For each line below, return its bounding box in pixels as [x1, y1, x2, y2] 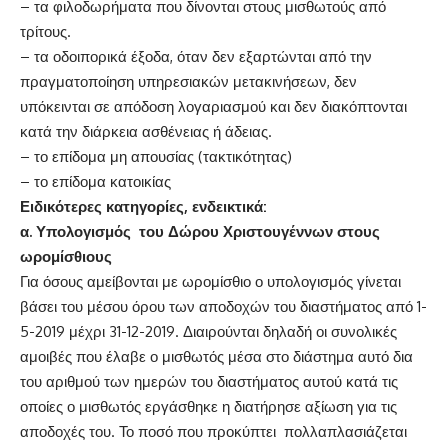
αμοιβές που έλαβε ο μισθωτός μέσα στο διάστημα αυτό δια [20, 347, 413, 367]
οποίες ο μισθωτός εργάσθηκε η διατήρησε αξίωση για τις [20, 397, 397, 417]
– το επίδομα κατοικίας [20, 172, 171, 192]
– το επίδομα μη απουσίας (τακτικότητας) [20, 147, 292, 167]
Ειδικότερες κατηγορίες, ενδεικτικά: [20, 197, 267, 217]
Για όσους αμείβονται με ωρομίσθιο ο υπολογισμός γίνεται [20, 272, 401, 292]
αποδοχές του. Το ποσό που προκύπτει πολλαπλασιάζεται [20, 422, 407, 442]
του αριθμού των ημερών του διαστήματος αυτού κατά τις [20, 372, 398, 392]
